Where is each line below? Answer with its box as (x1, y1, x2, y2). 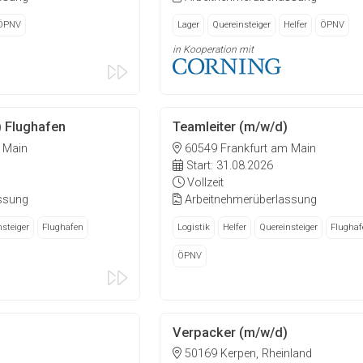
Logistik (177, 221, 210, 233)
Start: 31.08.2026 (182, 158, 273, 173)
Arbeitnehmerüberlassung (181, 192, 317, 207)
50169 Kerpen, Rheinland (181, 347, 312, 361)
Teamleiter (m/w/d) (172, 119, 288, 135)
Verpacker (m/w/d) (172, 324, 288, 340)
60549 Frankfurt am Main (181, 141, 316, 156)
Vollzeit (183, 175, 224, 190)
